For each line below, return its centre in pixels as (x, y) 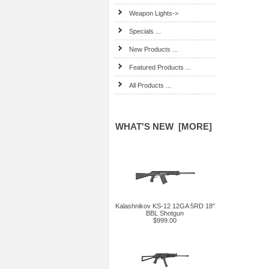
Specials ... (145, 31)
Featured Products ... (160, 67)
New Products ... (154, 49)
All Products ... (150, 85)
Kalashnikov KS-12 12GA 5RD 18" (165, 206)
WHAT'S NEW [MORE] (163, 126)
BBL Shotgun (165, 213)
